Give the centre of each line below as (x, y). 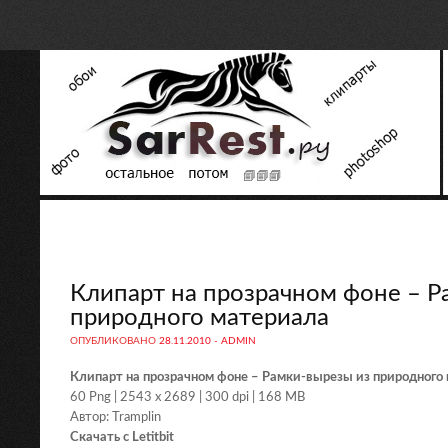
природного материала (199, 318)
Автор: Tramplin (115, 417)
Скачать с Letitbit (122, 437)
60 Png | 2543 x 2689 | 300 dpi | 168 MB (187, 397)
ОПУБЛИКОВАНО (114, 341)
